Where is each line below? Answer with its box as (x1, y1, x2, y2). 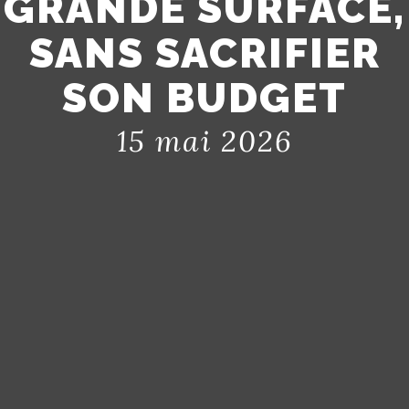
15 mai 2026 (116, 122, 293, 160)
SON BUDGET (62, 74, 347, 122)
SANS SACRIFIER (28, 29, 381, 78)
